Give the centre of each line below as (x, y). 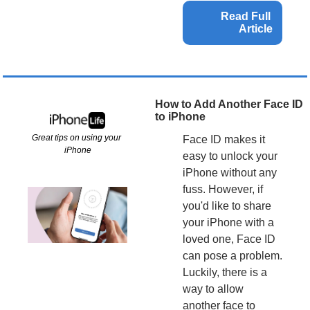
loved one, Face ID (229, 239)
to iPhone (180, 117)
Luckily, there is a (225, 273)
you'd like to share (227, 206)
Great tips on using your (76, 138)
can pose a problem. (232, 256)
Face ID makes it (224, 140)
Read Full (246, 17)
